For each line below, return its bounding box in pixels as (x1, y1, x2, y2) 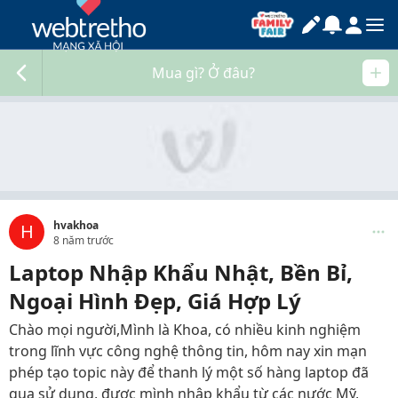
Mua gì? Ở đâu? (152, 63, 255, 83)
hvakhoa (53, 218, 99, 233)
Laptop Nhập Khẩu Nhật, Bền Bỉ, (9, 258, 353, 287)
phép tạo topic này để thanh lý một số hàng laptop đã (9, 362, 369, 382)
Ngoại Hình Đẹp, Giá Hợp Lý (9, 286, 301, 315)
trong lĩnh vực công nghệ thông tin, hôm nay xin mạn (9, 341, 367, 361)
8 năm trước (53, 233, 114, 248)
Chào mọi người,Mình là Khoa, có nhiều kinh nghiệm (9, 320, 361, 339)
